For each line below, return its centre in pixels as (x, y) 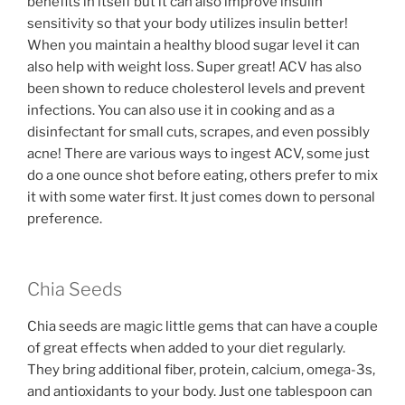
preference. (65, 218)
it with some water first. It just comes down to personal (201, 197)
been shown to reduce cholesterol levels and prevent (196, 88)
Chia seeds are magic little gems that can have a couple (202, 327)
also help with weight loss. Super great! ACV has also (194, 66)
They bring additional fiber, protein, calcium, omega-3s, (201, 370)
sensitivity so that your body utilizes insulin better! (188, 23)
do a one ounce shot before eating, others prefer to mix (202, 175)
